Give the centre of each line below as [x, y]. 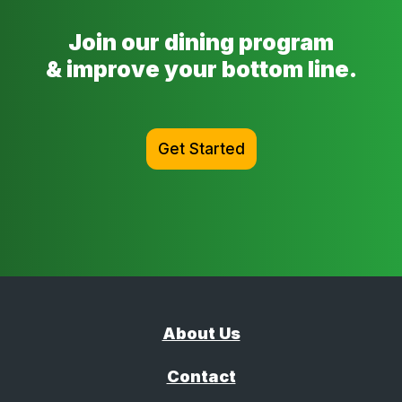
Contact [201, 376]
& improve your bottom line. [201, 69]
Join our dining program [201, 42]
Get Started [201, 149]
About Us [201, 333]
